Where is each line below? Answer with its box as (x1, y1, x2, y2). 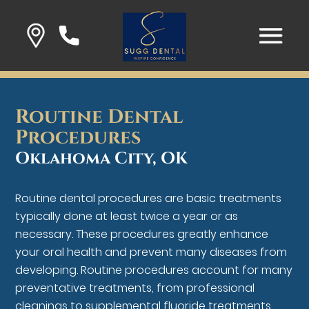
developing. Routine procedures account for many (15, 262, 293, 279)
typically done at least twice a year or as (15, 208, 239, 225)
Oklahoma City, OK (15, 148, 188, 170)
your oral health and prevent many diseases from (15, 244, 288, 261)
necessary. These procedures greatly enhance (15, 226, 269, 243)
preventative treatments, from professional (15, 280, 255, 297)
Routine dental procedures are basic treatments (15, 190, 282, 207)
